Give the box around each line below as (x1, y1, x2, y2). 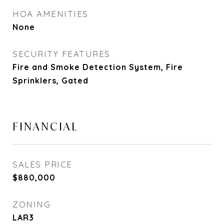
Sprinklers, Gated (12, 75, 88, 85)
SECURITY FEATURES (12, 48, 110, 59)
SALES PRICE (12, 159, 72, 169)
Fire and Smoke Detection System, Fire (12, 62, 183, 72)
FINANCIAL (12, 119, 78, 133)
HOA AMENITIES (12, 8, 88, 19)
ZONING (12, 199, 50, 209)
